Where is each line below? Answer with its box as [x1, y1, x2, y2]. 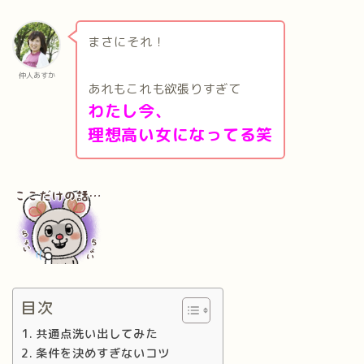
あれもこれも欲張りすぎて [87, 80, 241, 98]
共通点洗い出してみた [35, 324, 158, 342]
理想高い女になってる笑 [87, 123, 274, 146]
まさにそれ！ [87, 33, 166, 51]
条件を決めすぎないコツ [35, 344, 170, 362]
